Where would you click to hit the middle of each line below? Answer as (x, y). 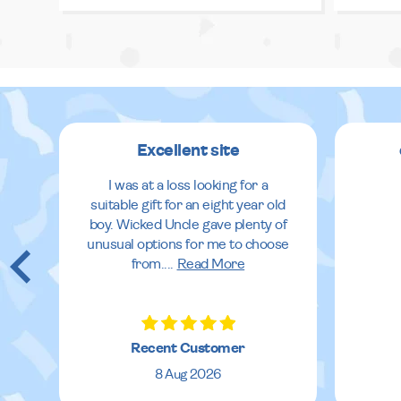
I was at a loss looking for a (188, 185)
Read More (211, 264)
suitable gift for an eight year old (188, 205)
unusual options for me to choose (188, 244)
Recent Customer (188, 348)
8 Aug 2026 (188, 374)
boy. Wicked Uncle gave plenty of (188, 224)
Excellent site (188, 150)
